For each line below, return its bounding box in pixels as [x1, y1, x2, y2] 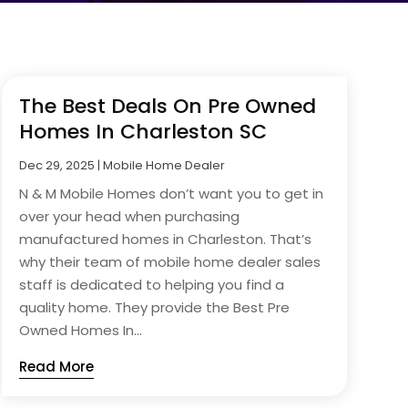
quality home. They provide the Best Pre [18, 297, 290, 317]
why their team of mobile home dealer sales [18, 251, 321, 271]
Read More [18, 356, 94, 376]
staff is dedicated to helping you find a [18, 274, 284, 294]
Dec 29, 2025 [18, 156, 95, 174]
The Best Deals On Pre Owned [18, 91, 316, 120]
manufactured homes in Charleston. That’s [18, 229, 311, 249]
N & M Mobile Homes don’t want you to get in [18, 183, 323, 203]
